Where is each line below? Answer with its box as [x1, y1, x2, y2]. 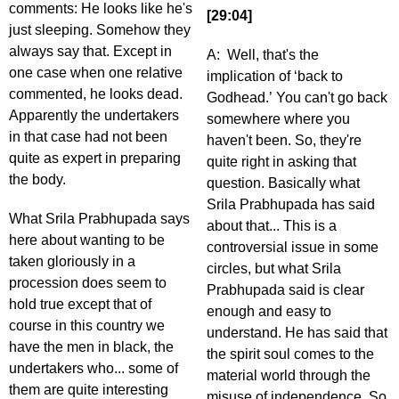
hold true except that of [9, 297, 151, 313]
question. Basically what [207, 175, 360, 191]
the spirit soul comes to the [207, 346, 374, 362]
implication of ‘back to [207, 69, 343, 85]
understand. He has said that [207, 325, 387, 341]
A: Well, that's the [207, 47, 319, 63]
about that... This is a [207, 218, 337, 234]
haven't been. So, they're [207, 133, 362, 149]
